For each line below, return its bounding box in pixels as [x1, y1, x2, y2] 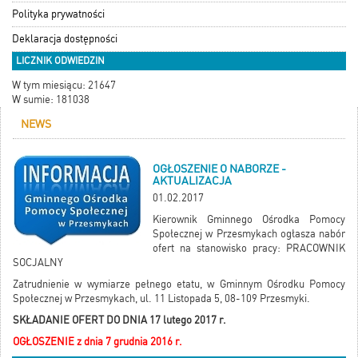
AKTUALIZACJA [153, 174, 232, 188]
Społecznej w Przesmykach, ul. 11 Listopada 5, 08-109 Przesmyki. [13, 292, 310, 305]
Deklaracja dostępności [12, 33, 117, 46]
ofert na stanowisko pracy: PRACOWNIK [153, 242, 345, 255]
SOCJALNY [13, 257, 63, 269]
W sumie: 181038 [12, 93, 89, 106]
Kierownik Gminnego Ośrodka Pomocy [153, 213, 345, 226]
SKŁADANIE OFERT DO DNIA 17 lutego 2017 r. [13, 314, 226, 327]
